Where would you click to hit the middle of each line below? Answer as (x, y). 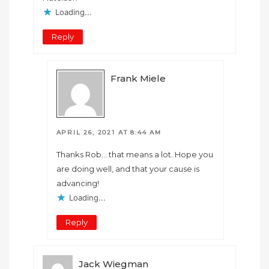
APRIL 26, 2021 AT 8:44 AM (109, 133)
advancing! (77, 183)
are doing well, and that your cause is (128, 169)
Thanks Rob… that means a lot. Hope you (134, 155)
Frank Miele (138, 79)
